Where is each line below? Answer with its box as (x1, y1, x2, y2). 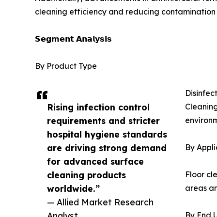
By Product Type (35, 61, 97, 71)
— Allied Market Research (47, 196, 154, 207)
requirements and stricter (47, 115, 160, 126)
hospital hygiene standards (47, 128, 167, 139)
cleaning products (47, 169, 126, 180)
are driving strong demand (47, 142, 167, 153)
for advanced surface (47, 155, 144, 167)
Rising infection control (47, 101, 150, 112)
